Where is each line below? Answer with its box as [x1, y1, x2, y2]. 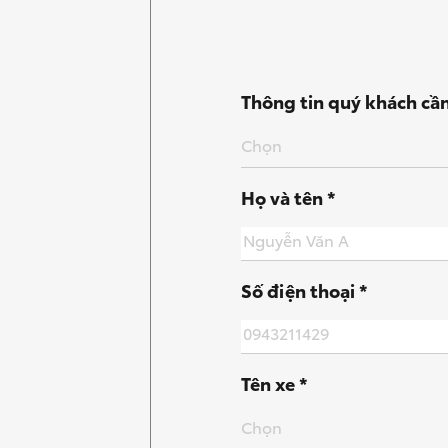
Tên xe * [241, 369, 308, 396]
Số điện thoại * [241, 276, 368, 303]
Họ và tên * [241, 183, 336, 210]
